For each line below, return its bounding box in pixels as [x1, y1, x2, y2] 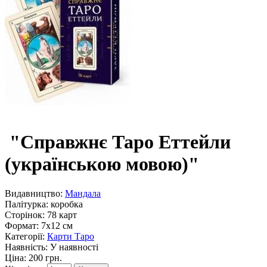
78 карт [45, 209, 77, 220]
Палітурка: [5, 198, 48, 209]
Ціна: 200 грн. [5, 252, 62, 263]
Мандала [65, 188, 101, 198]
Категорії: [5, 231, 45, 241]
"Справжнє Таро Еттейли [5, 131, 231, 153]
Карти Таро [47, 231, 94, 241]
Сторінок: [5, 209, 45, 220]
